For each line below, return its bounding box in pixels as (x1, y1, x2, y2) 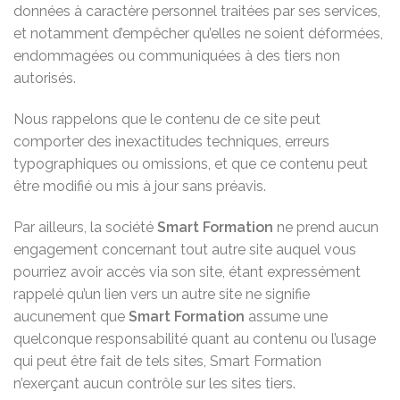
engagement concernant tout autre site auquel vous (13, 240, 356, 258)
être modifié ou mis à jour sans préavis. (13, 177, 266, 195)
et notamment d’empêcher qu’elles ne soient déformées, (13, 24, 383, 42)
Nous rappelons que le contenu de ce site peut (13, 110, 321, 128)
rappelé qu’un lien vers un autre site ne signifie (13, 285, 310, 303)
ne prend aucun (273, 218, 379, 236)
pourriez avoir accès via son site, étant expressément (13, 262, 361, 280)
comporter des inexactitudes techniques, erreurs (13, 132, 329, 150)
